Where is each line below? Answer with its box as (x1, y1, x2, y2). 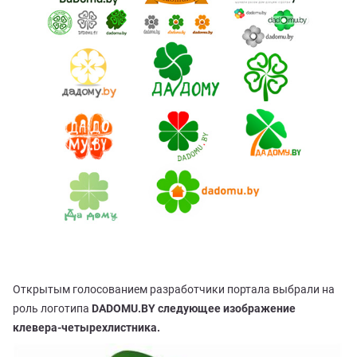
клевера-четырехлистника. (13, 321, 160, 335)
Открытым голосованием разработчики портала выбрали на (13, 283, 335, 296)
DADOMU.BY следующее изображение (92, 302, 296, 316)
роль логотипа (13, 302, 92, 316)
